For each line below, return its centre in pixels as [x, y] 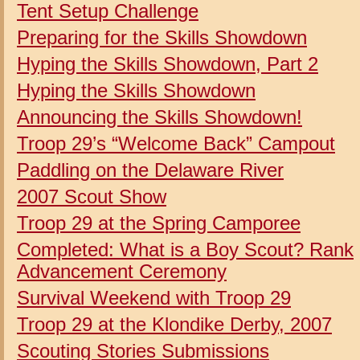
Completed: [68, 249]
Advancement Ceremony [122, 271]
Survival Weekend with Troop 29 [154, 297]
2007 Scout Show [92, 196]
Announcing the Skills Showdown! [160, 117]
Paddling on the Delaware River [150, 170]
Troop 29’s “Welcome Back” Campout [176, 143]
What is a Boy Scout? [212, 249]
